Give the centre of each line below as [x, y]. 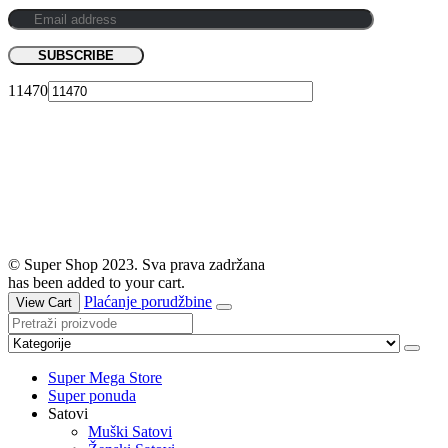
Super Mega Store [105, 378]
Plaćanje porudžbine [148, 302]
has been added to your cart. [96, 283]
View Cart [44, 303]
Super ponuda [92, 396]
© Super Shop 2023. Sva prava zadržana [136, 265]
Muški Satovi [130, 432]
